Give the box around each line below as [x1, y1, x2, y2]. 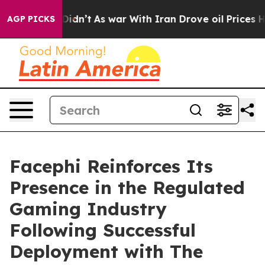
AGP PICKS [7, 14, 55, 24]
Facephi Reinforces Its [9, 155, 213, 177]
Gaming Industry [9, 198, 167, 220]
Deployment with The [9, 240, 203, 263]
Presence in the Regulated [9, 176, 245, 199]
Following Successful [9, 219, 196, 241]
